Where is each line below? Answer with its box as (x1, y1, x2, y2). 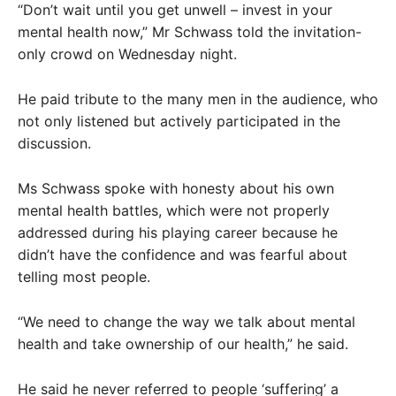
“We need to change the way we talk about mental (18, 312, 355, 331)
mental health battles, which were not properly (18, 201, 330, 219)
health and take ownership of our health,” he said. (18, 334, 348, 353)
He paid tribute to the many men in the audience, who (18, 89, 378, 108)
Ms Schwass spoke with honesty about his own (18, 179, 334, 197)
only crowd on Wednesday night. (18, 44, 237, 63)
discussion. (18, 133, 91, 152)
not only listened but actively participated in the (18, 111, 340, 130)
